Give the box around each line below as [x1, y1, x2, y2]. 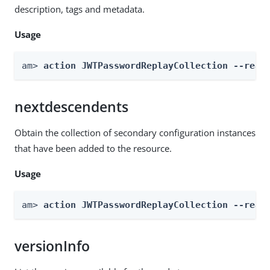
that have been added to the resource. [14, 142, 172, 154]
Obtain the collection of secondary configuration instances [14, 126, 256, 139]
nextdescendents [14, 97, 128, 116]
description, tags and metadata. [14, 2, 145, 15]
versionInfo [14, 236, 90, 256]
